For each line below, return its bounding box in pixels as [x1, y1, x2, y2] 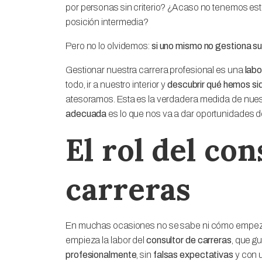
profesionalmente [65, 249, 137, 260]
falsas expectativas [153, 249, 233, 260]
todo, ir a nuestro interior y [65, 79, 167, 89]
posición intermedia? [65, 16, 149, 27]
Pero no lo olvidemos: [65, 40, 151, 51]
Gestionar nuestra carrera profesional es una [65, 64, 243, 75]
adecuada [65, 108, 107, 119]
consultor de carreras [146, 235, 232, 245]
